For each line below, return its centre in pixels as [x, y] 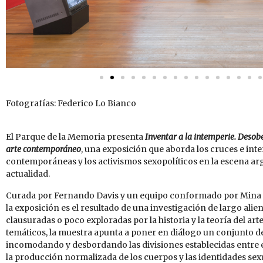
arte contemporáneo [43, 149]
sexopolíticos [170, 161]
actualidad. [28, 173]
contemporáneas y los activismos [75, 161]
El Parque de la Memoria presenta [75, 136]
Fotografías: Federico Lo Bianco [71, 103]
